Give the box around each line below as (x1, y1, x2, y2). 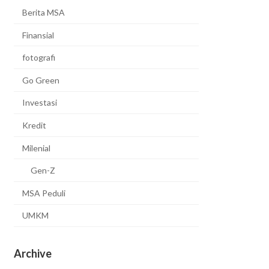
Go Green (22, 74, 60, 85)
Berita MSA (22, 7, 65, 18)
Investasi (22, 97, 58, 108)
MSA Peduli (22, 187, 66, 198)
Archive (14, 247, 52, 261)
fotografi (22, 52, 56, 63)
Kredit (22, 120, 47, 131)
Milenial (22, 142, 51, 153)
